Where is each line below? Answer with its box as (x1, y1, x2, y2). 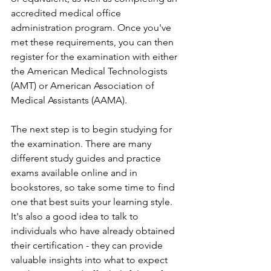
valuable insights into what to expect (11, 254, 170, 266)
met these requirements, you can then (11, 36, 176, 48)
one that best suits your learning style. (11, 196, 175, 207)
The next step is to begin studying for (11, 123, 174, 135)
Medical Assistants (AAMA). (11, 94, 127, 106)
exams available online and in (11, 167, 140, 178)
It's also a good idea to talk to (11, 211, 141, 222)
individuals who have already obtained (11, 225, 177, 237)
